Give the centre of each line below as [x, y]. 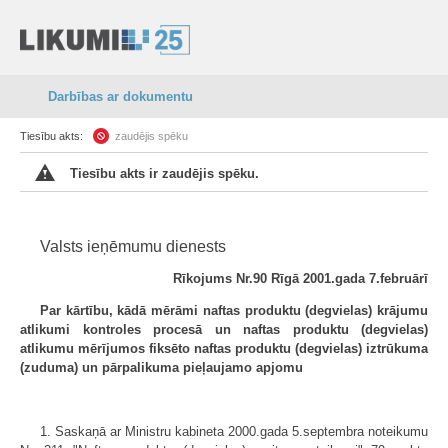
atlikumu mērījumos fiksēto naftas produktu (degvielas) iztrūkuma [224, 348]
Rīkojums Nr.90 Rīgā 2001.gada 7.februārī [300, 278]
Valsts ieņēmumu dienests [133, 246]
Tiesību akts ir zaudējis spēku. [164, 173]
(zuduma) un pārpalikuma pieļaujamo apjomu [161, 367]
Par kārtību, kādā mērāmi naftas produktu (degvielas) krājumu [234, 310]
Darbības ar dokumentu [120, 96]
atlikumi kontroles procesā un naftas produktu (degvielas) [224, 329]
